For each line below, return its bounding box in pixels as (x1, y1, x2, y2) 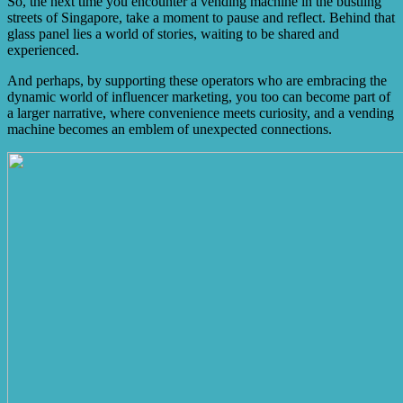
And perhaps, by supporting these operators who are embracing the (7, 73, 387, 89)
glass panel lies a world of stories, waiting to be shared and (7, 26, 339, 42)
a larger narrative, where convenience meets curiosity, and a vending (7, 105, 394, 121)
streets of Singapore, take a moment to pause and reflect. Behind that (7, 10, 395, 26)
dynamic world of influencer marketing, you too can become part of (7, 89, 390, 105)
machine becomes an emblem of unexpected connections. (7, 121, 332, 138)
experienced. (7, 42, 79, 58)
